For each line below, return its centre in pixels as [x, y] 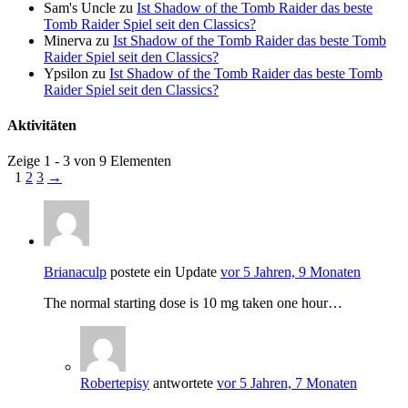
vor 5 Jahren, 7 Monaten [287, 383]
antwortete [183, 383]
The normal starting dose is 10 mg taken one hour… [193, 303]
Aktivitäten [42, 126]
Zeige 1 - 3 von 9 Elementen [89, 161]
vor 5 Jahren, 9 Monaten [291, 272]
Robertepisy [115, 383]
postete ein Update [163, 272]
